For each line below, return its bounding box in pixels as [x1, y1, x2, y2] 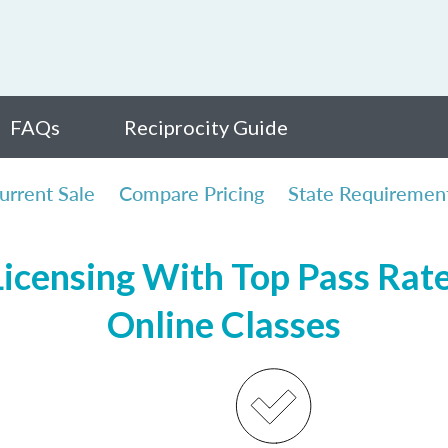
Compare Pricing [119, 179, 264, 207]
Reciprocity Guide [124, 115, 288, 139]
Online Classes [107, 302, 341, 346]
